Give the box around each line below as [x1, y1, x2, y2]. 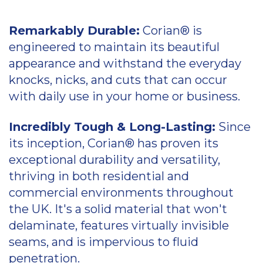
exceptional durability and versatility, [9, 153, 220, 167]
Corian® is [140, 23, 202, 38]
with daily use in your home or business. [9, 89, 240, 104]
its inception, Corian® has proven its [9, 136, 218, 151]
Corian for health [31, 33, 98, 44]
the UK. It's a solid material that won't [9, 202, 227, 217]
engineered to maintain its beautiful [9, 40, 220, 55]
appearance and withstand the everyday [9, 56, 241, 71]
